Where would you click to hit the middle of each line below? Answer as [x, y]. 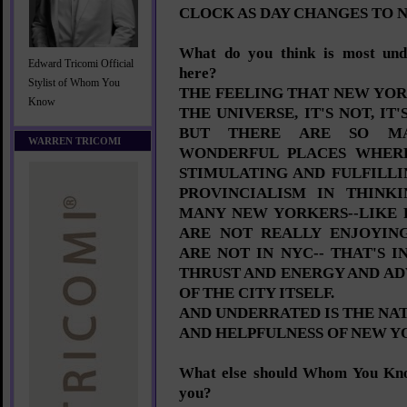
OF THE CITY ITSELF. [257, 293]
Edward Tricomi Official [81, 64]
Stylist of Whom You [74, 83]
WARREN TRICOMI [74, 141]
